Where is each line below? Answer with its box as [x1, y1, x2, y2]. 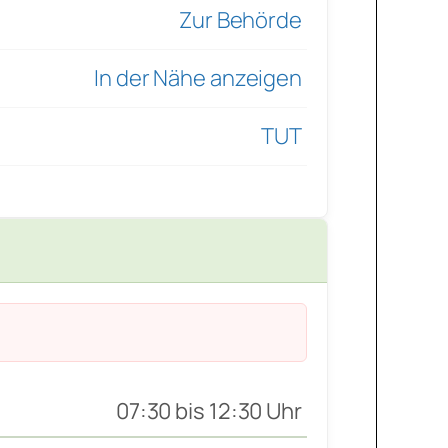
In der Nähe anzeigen [94, 63, 302, 94]
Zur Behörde [179, 5, 302, 36]
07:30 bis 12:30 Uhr [115, 396, 302, 427]
